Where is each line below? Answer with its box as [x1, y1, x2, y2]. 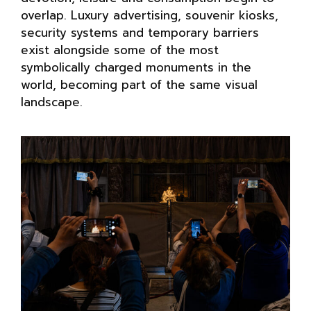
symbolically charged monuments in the [21, 58, 251, 76]
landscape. [21, 92, 83, 111]
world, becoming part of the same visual [21, 75, 258, 94]
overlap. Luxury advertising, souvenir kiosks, [21, 6, 278, 24]
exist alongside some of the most [21, 40, 219, 59]
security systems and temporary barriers [21, 23, 259, 42]
